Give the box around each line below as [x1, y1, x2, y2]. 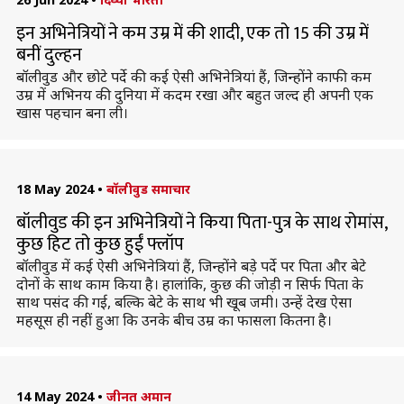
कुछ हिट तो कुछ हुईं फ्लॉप [15, 229, 184, 260]
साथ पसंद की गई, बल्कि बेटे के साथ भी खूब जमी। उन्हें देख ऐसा [15, 292, 352, 312]
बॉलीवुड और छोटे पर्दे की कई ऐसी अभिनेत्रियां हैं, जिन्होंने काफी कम [15, 67, 372, 87]
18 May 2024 [15, 180, 94, 197]
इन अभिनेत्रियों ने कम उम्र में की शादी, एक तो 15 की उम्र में [15, 18, 369, 49]
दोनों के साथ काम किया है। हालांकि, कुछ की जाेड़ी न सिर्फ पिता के [15, 274, 363, 294]
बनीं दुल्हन [15, 40, 82, 70]
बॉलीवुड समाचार [106, 180, 190, 197]
